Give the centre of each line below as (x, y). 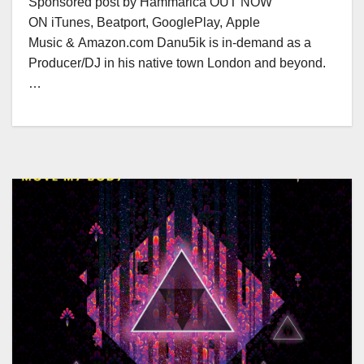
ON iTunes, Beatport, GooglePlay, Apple (144, 22)
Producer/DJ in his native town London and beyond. (177, 63)
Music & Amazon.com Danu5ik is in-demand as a (170, 43)
